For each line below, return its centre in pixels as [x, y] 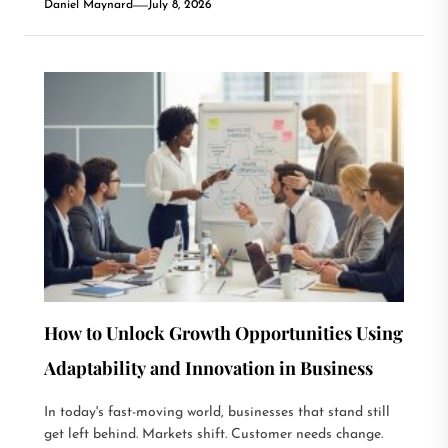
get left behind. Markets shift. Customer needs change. [213, 435]
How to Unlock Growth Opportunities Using [223, 333]
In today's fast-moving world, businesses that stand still [217, 413]
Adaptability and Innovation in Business [208, 368]
